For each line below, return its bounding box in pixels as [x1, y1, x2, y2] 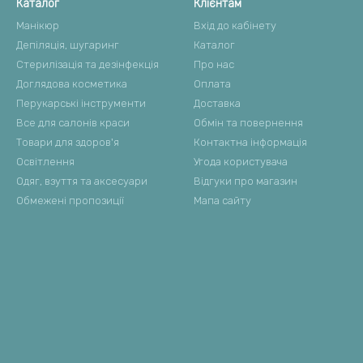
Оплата [194, 78, 231, 90]
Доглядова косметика [16, 78, 127, 90]
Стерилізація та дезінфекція [16, 58, 159, 70]
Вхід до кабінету [194, 19, 276, 32]
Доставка [194, 97, 241, 109]
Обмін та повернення [194, 117, 303, 129]
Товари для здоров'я [16, 136, 119, 148]
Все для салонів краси [16, 117, 130, 129]
